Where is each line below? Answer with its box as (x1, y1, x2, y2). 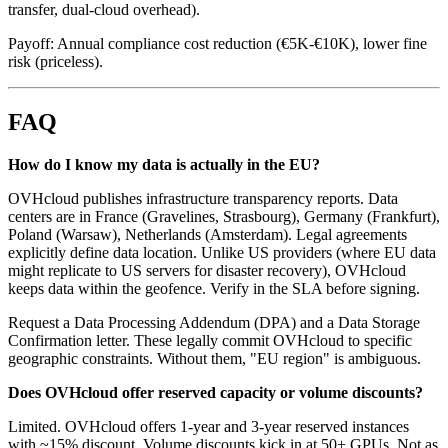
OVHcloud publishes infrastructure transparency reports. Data (8, 189, 398, 207)
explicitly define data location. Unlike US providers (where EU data (8, 243, 436, 261)
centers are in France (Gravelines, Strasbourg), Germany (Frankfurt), (8, 207, 440, 225)
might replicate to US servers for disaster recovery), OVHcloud (8, 261, 406, 279)
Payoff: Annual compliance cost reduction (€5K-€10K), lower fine (8, 34, 427, 52)
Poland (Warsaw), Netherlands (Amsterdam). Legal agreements (8, 225, 407, 243)
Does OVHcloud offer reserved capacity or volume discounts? (8, 383, 423, 401)
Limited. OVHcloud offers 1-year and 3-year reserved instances (8, 417, 409, 435)
